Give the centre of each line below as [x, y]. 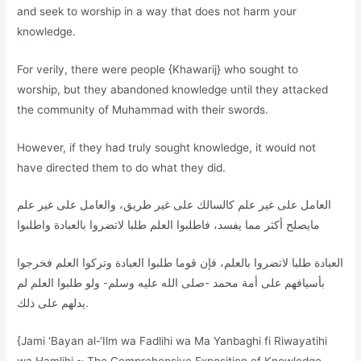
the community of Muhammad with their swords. [143, 109]
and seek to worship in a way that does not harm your [157, 11]
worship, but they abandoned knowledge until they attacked [173, 89]
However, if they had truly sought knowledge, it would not [167, 147]
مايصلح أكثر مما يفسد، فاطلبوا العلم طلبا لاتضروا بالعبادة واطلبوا [169, 225]
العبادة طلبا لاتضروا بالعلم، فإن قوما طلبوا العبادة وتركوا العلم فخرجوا [180, 263]
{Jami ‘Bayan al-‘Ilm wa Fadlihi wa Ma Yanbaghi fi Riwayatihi [172, 341]
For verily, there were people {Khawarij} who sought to [158, 69]
